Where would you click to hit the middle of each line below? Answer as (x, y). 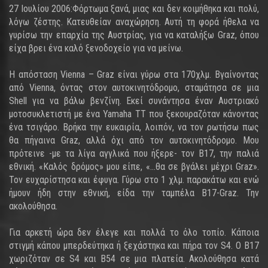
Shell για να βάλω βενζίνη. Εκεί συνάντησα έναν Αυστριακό (134, 101)
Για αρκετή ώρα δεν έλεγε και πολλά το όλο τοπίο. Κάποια (134, 232)
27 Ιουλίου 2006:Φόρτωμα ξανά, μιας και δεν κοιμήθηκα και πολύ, (134, 9)
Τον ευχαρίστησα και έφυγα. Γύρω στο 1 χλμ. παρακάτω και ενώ (134, 180)
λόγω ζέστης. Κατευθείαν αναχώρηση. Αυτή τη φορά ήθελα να (134, 22)
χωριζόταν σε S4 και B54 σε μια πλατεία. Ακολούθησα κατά (134, 259)
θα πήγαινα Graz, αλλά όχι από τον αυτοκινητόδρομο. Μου (134, 140)
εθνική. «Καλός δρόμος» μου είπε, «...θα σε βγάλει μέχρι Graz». (134, 167)
